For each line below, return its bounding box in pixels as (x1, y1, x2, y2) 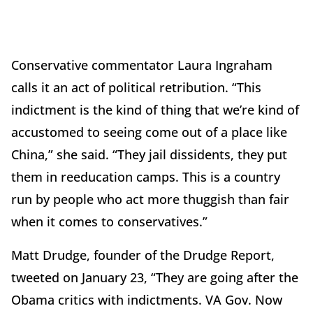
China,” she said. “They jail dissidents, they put (11, 146, 287, 163)
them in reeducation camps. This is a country (11, 168, 280, 186)
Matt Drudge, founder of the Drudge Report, (11, 247, 275, 264)
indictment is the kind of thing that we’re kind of (11, 101, 299, 119)
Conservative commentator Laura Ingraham (11, 57, 272, 74)
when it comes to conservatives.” (11, 213, 208, 231)
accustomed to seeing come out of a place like (11, 124, 287, 141)
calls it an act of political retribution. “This (11, 79, 261, 96)
